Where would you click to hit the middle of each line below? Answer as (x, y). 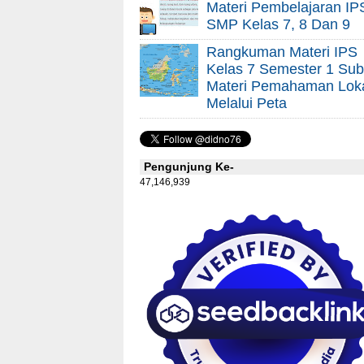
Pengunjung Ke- (189, 167)
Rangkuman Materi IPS (282, 52)
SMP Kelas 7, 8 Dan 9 (278, 24)
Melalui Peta (247, 103)
